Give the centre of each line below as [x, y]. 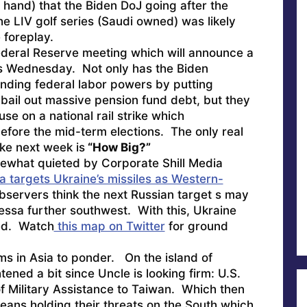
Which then [209, 289]
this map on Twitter [109, 226]
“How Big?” [118, 147]
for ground [196, 226]
